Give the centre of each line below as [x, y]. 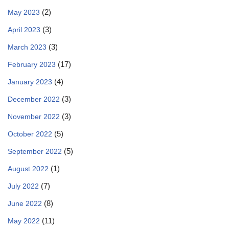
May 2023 [24, 12]
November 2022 [34, 117]
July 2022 [23, 186]
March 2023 [27, 47]
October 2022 [30, 134]
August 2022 [28, 169]
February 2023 [32, 64]
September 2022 [35, 151]
